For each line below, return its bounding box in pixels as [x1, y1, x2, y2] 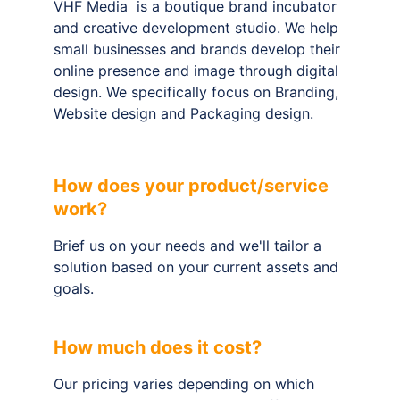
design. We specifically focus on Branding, [54, 82, 343, 101]
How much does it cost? [54, 336, 262, 358]
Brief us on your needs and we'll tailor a [54, 236, 326, 254]
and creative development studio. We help [54, 18, 343, 37]
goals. [54, 279, 94, 297]
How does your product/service [54, 174, 333, 196]
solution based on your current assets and [54, 257, 343, 276]
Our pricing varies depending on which [54, 374, 319, 393]
